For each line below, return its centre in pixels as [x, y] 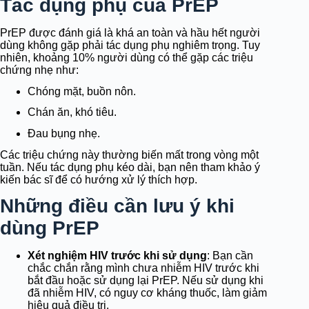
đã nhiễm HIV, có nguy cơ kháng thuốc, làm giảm [147, 292]
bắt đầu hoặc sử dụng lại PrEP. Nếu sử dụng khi [146, 280]
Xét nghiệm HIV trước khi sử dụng [117, 255]
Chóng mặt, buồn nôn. [82, 91]
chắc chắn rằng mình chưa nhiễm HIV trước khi [143, 268]
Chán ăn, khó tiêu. [72, 112]
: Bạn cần [230, 255]
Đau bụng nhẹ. [64, 134]
